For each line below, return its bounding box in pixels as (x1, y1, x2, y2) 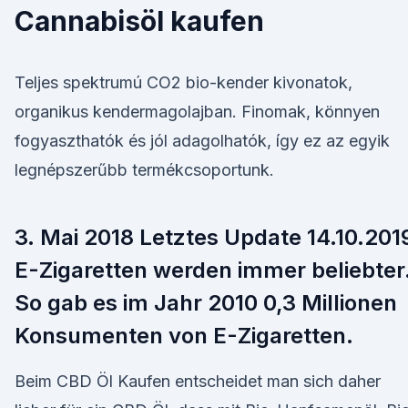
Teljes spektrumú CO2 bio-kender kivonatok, (15, 73, 352, 92)
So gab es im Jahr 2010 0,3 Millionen (15, 290, 397, 316)
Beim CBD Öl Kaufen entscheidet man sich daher (15, 372, 381, 391)
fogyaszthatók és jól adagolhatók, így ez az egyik (15, 131, 390, 150)
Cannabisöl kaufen (15, 5, 264, 37)
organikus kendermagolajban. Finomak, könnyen (15, 102, 380, 121)
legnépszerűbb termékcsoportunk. (15, 160, 274, 179)
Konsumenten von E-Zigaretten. (15, 322, 353, 349)
